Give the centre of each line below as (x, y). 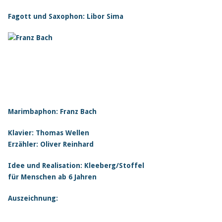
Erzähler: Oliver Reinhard (51, 144)
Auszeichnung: (33, 198)
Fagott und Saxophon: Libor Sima (65, 16)
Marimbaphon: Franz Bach (52, 111)
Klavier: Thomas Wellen (48, 133)
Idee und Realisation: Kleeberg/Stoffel (76, 166)
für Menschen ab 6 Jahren (52, 177)
